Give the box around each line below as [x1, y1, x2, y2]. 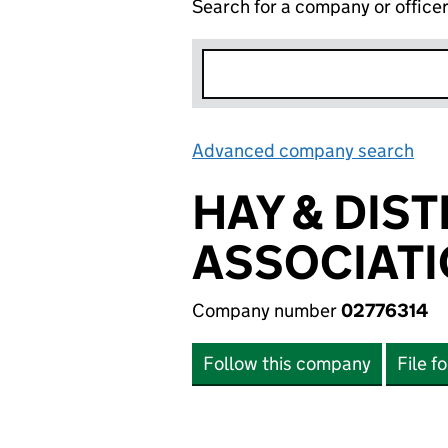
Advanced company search [192, 139, 414, 162]
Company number [192, 299, 341, 322]
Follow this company [203, 352, 371, 375]
